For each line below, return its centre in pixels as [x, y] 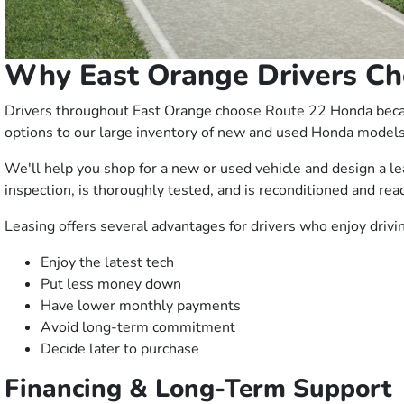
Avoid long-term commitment [138, 328]
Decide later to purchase [120, 349]
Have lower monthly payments [141, 306]
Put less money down [111, 285]
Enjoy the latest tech [107, 263]
